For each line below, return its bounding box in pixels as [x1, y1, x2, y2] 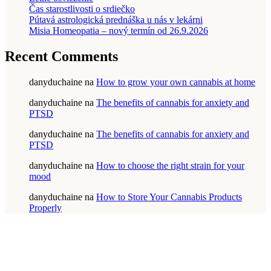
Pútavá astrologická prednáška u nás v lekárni [29, 14, 203, 25]
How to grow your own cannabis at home [96, 76, 255, 87]
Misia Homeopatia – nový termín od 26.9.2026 [29, 25, 208, 36]
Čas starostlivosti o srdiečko [29, 3, 135, 14]
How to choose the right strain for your [96, 160, 244, 171]
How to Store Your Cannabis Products [96, 191, 242, 202]
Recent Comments [5, 48, 118, 64]
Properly [29, 202, 62, 213]
